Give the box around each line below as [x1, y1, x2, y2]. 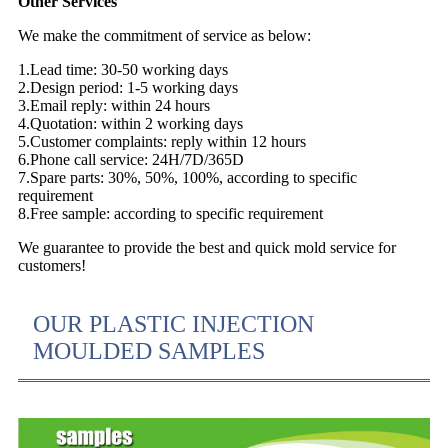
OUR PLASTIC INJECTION [33, 310, 314, 337]
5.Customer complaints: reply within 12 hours [18, 132, 306, 150]
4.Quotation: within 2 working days [18, 114, 243, 132]
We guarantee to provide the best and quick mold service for [18, 238, 396, 256]
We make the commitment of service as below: [18, 26, 311, 44]
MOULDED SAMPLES [33, 337, 265, 364]
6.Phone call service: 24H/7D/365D [18, 150, 248, 168]
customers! [18, 256, 86, 274]
